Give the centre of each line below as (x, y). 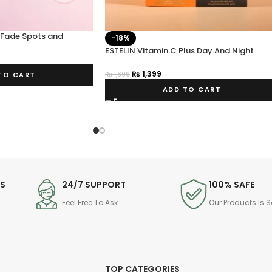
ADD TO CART (192, 90)
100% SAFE (232, 184)
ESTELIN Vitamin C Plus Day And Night (179, 51)
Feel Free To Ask (90, 202)
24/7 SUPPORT (93, 184)
